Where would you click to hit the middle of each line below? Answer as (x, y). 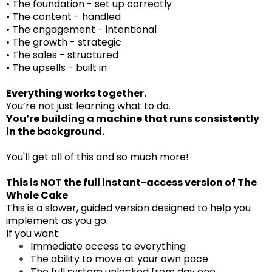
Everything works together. (76, 93)
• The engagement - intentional (81, 29)
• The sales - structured (62, 55)
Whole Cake (37, 195)
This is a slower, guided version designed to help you (128, 208)
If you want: (33, 233)
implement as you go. (57, 220)
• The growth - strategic (64, 42)
